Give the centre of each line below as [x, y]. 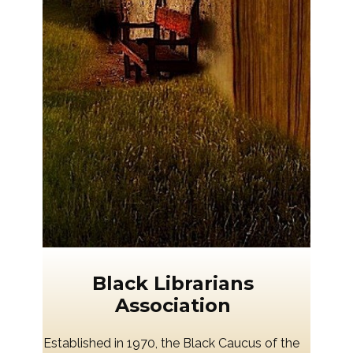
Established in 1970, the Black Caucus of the [171, 344]
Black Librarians [173, 284]
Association [173, 306]
